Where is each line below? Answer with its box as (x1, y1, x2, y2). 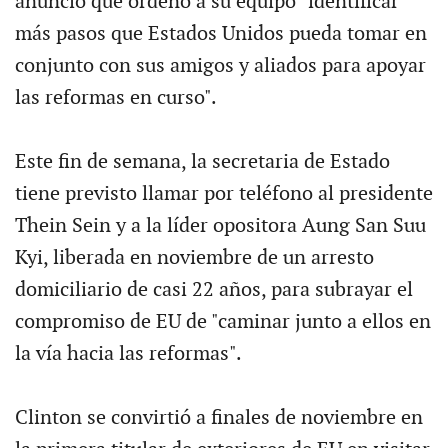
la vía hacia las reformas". (14, 341, 242, 366)
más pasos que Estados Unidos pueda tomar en (14, 21, 427, 46)
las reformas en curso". (14, 85, 217, 110)
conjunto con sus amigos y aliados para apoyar (14, 53, 426, 78)
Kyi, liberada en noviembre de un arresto (14, 245, 374, 270)
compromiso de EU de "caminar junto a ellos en (14, 309, 431, 334)
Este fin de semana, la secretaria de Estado (14, 149, 390, 174)
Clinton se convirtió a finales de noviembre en (14, 405, 423, 430)
